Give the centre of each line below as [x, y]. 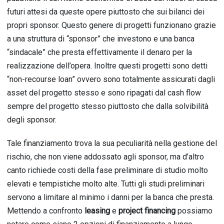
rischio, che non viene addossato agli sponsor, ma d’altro [105, 157]
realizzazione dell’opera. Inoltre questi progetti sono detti [107, 66]
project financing [147, 211]
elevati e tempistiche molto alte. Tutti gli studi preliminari [106, 184]
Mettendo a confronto [46, 211]
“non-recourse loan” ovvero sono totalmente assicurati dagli [111, 79]
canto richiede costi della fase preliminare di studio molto [107, 170]
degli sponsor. [32, 120]
